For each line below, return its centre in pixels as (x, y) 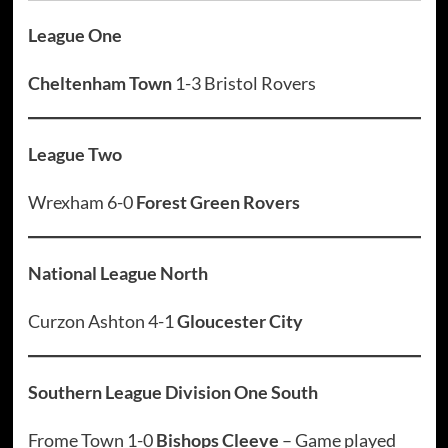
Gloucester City (239, 321)
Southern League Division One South (172, 392)
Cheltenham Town (99, 83)
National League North (117, 273)
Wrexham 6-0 (81, 202)
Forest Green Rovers (217, 202)
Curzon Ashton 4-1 (102, 321)
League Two (74, 154)
